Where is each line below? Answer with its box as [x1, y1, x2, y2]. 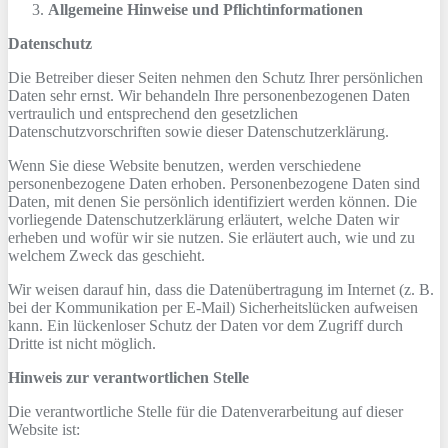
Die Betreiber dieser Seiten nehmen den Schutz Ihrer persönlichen [8, 69, 423, 86]
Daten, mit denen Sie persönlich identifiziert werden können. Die [8, 193, 417, 210]
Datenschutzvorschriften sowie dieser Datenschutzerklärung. [8, 123, 389, 140]
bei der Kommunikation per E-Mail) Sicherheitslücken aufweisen [8, 299, 418, 316]
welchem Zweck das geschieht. [8, 247, 205, 264]
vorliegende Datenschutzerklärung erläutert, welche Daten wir [8, 211, 399, 228]
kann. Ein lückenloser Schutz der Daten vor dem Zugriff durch [8, 317, 403, 334]
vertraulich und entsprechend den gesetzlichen [8, 105, 298, 122]
